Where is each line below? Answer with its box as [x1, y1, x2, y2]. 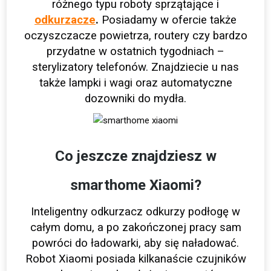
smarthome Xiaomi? [70, 177, 201, 194]
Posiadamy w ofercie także [99, 13, 237, 27]
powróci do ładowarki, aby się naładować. [32, 237, 239, 250]
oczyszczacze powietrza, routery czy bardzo [24, 29, 247, 43]
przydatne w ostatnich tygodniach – [47, 45, 224, 59]
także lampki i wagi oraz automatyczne [39, 76, 232, 90]
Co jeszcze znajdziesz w [54, 148, 217, 165]
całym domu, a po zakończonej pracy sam [30, 221, 241, 235]
